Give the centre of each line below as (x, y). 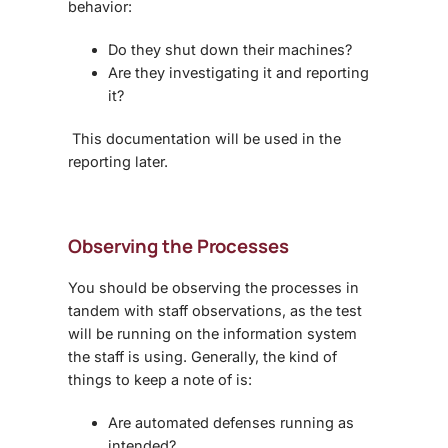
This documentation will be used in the (204, 139)
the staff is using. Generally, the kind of (202, 357)
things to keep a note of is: (160, 380)
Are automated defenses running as (231, 423)
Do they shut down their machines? (230, 50)
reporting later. (118, 162)
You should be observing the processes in (213, 288)
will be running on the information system (212, 334)
